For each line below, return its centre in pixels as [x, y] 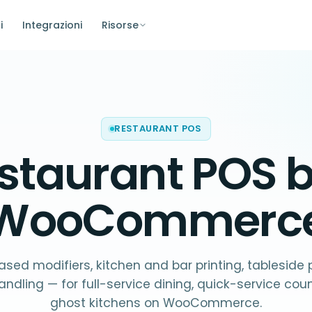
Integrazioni [52, 25]
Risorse [120, 25]
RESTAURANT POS [158, 128]
